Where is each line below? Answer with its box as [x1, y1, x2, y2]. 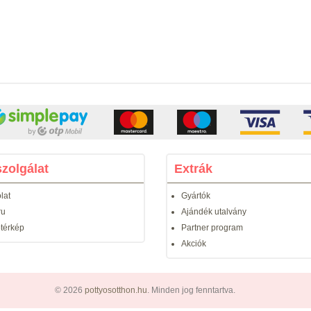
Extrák [174, 162, 212, 176]
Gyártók [181, 191, 210, 201]
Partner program [181, 223, 243, 233]
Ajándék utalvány [181, 207, 246, 217]
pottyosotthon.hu [85, 285, 147, 295]
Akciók [181, 239, 206, 249]
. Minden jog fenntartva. [147, 285, 235, 295]
